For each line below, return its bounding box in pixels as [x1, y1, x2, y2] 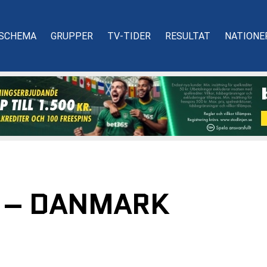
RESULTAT [165, 30, 210, 42]
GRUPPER [51, 30, 93, 42]
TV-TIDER [107, 30, 151, 42]
